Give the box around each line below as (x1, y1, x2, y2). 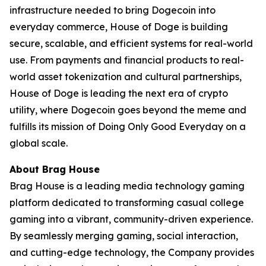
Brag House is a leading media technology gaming (9, 180, 245, 192)
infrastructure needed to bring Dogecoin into (9, 4, 216, 16)
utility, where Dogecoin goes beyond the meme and (9, 104, 246, 116)
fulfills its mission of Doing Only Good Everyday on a (9, 121, 246, 132)
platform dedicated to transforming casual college (9, 197, 244, 208)
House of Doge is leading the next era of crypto (9, 87, 228, 99)
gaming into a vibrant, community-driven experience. (9, 213, 253, 225)
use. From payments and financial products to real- (9, 54, 244, 66)
